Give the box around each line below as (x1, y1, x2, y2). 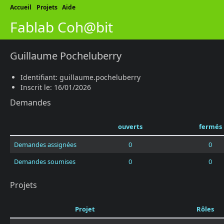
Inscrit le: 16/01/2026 (20, 82, 91, 92)
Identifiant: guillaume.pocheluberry (20, 72, 140, 82)
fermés (198, 122, 222, 131)
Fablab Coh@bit (10, 17, 113, 36)
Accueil (10, 3, 31, 11)
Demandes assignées (14, 140, 76, 149)
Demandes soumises (14, 157, 75, 166)
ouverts (117, 122, 142, 131)
